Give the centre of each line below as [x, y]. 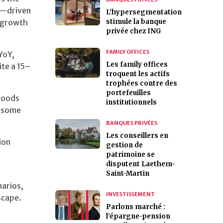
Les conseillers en [137, 136]
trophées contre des [142, 83]
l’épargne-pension [138, 216]
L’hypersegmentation [144, 12]
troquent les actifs [138, 74]
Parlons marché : [136, 207]
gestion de [124, 145]
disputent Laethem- [141, 164]
